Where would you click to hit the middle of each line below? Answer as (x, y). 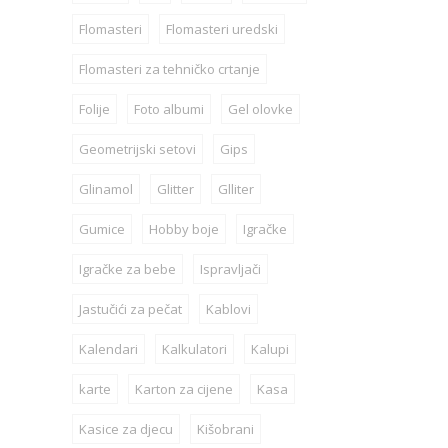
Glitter (176, 189)
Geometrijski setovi (138, 149)
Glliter (236, 189)
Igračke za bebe (128, 269)
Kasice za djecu (126, 429)
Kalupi (270, 349)
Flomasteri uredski (222, 29)
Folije (95, 109)
